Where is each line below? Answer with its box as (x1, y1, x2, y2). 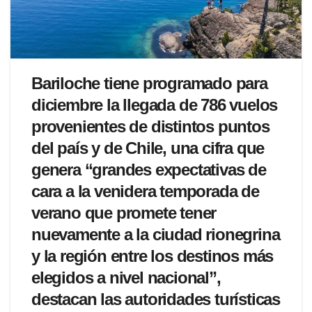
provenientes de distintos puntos (31, 117, 270, 136)
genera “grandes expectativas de (31, 160, 266, 180)
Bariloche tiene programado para (31, 74, 267, 93)
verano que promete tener (31, 203, 217, 223)
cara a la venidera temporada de (31, 182, 259, 201)
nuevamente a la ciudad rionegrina (31, 225, 280, 244)
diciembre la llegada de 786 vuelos (31, 95, 278, 115)
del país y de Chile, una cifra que (31, 139, 265, 158)
